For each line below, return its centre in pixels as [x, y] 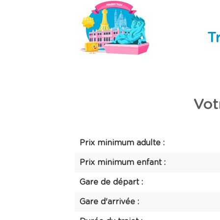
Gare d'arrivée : [109, 202]
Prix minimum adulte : [122, 143]
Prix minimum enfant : [123, 163]
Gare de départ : [111, 182]
